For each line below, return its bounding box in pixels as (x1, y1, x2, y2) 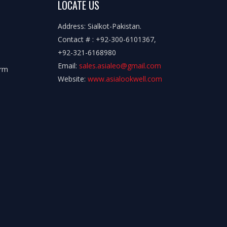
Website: (57, 73, 88, 84)
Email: (57, 60, 79, 70)
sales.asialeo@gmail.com (79, 60, 161, 70)
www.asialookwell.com (87, 73, 162, 84)
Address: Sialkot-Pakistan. (57, 21, 141, 31)
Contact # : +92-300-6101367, (57, 34, 156, 44)
